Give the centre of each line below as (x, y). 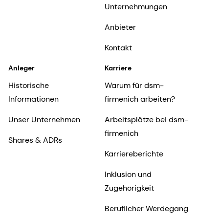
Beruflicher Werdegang (146, 209)
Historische (29, 86)
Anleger (22, 68)
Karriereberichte (134, 154)
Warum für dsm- (134, 86)
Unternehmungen (136, 7)
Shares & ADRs (35, 140)
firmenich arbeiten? (140, 99)
